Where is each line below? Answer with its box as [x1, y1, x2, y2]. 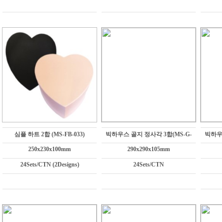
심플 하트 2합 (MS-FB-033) [14, 131, 85, 138]
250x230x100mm [28, 146, 71, 153]
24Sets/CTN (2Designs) [20, 161, 79, 168]
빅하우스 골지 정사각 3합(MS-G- [106, 131, 192, 138]
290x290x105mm [127, 146, 170, 153]
